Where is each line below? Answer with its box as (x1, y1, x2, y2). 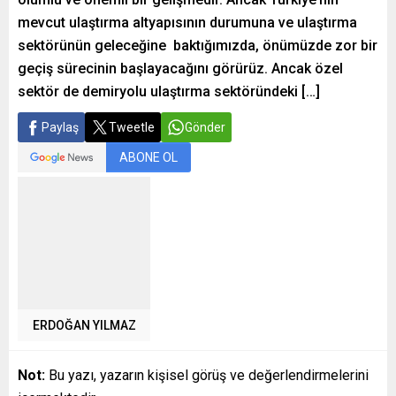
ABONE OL (119, 150, 178, 164)
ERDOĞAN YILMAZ (32, 318, 136, 332)
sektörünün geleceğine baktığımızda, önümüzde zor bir (18, 37, 377, 54)
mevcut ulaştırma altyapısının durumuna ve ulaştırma (18, 14, 357, 31)
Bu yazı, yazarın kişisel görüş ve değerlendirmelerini (45, 367, 369, 384)
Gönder (185, 120, 225, 134)
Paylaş (42, 120, 79, 134)
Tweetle (109, 120, 155, 134)
